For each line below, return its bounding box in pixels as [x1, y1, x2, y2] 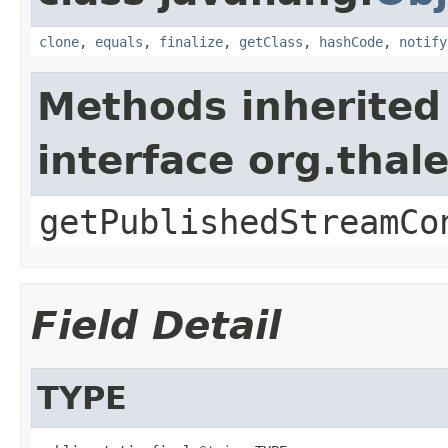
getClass [239, 33, 303, 50]
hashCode [319, 33, 383, 50]
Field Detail [31, 302, 281, 348]
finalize [159, 33, 223, 50]
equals [95, 33, 143, 50]
